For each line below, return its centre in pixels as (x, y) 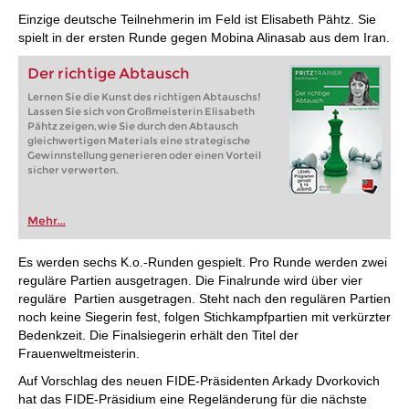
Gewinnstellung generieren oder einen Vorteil (144, 155)
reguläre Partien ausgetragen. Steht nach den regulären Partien (204, 299)
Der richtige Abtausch (109, 73)
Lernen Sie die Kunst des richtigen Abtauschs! (144, 97)
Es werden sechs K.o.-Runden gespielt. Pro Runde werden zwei (203, 262)
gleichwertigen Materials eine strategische (139, 141)
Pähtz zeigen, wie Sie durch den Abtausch (133, 126)
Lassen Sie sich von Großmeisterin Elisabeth (141, 111)
